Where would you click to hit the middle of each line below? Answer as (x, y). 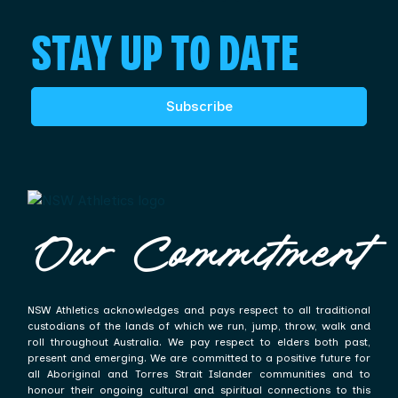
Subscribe (199, 106)
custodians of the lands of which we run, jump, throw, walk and (199, 326)
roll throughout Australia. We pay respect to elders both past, (199, 342)
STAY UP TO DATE (165, 55)
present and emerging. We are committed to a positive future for (199, 358)
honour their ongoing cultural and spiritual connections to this (199, 390)
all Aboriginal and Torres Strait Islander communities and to (199, 374)
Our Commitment (196, 258)
